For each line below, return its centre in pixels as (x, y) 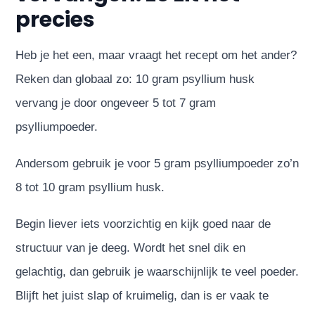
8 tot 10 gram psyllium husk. (90, 187)
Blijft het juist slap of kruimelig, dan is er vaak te (142, 295)
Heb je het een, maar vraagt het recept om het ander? (156, 55)
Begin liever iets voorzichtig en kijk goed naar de (143, 224)
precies (56, 19)
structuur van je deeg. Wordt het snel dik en (131, 247)
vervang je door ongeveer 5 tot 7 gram (116, 103)
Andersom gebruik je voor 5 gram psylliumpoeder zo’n (157, 163)
